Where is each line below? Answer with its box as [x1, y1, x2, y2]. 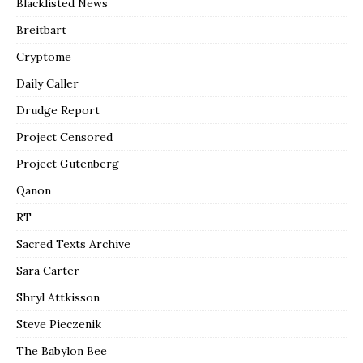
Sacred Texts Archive [16, 236, 130, 251]
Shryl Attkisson [16, 289, 100, 305]
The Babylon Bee [16, 343, 107, 358]
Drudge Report [16, 102, 100, 117]
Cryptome [16, 49, 71, 64]
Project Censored [16, 129, 113, 144]
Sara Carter [16, 263, 79, 278]
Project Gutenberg [16, 156, 119, 171]
